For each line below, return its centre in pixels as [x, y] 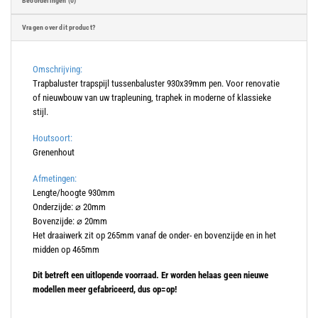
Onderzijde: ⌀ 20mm [69, 207]
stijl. [40, 112]
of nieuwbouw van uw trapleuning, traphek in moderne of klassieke [152, 98]
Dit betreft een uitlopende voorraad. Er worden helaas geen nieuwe [150, 275]
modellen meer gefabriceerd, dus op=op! [106, 290]
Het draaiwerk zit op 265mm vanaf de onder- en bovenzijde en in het [154, 235]
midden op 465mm [66, 249]
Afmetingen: [55, 178]
